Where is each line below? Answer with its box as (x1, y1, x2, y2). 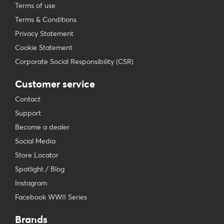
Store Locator (15, 150, 58, 159)
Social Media (15, 136, 55, 145)
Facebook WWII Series (15, 192, 87, 201)
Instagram (15, 178, 47, 187)
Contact (15, 94, 40, 103)
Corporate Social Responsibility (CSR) (15, 57, 133, 66)
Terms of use (15, 1, 55, 10)
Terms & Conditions (15, 15, 76, 24)
